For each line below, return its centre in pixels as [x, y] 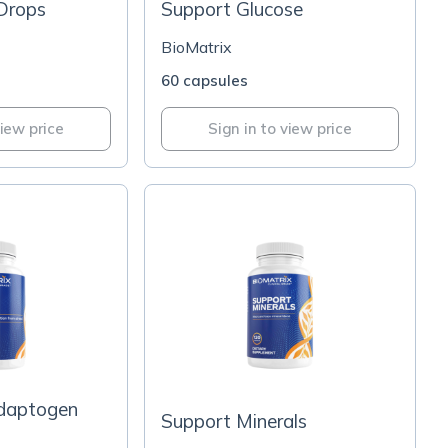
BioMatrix [196, 47]
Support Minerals [234, 421]
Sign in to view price [280, 128]
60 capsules [204, 80]
